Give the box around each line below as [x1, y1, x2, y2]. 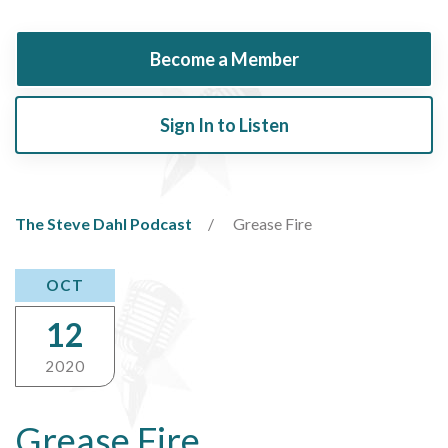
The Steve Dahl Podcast [15, 213, 192, 233]
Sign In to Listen [159, 113, 289, 136]
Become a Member [149, 47, 299, 70]
